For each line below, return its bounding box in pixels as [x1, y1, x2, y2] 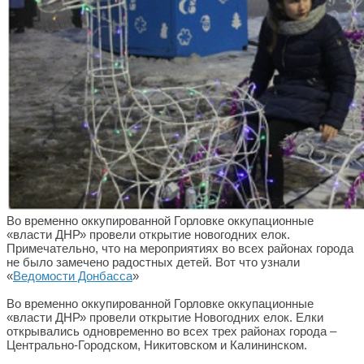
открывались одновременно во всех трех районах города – [6, 324, 336, 338]
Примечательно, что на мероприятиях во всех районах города [6, 241, 353, 255]
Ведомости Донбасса [13, 269, 132, 283]
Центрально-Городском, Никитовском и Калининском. [6, 338, 310, 352]
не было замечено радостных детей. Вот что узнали [6, 255, 300, 269]
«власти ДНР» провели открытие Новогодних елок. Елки [6, 310, 323, 324]
